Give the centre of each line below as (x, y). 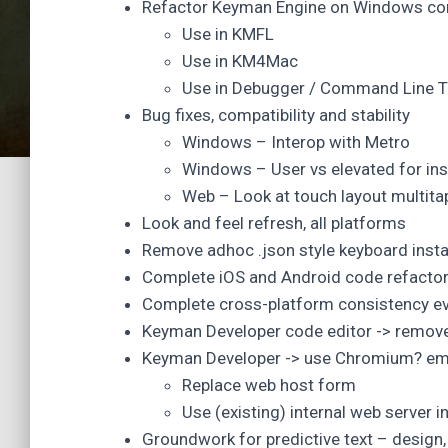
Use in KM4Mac (240, 61)
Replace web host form (269, 385)
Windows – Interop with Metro (296, 142)
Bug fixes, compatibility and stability (276, 115)
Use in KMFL (228, 34)
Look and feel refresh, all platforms (274, 223)
